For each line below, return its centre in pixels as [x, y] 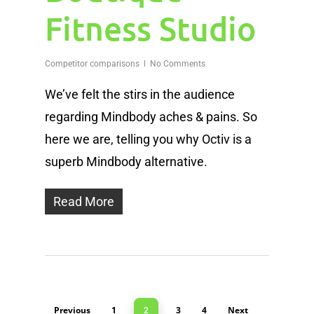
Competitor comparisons [92, 64]
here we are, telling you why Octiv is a [148, 139]
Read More [84, 202]
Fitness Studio [151, 28]
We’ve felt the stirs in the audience [140, 95]
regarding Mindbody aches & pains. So [151, 117]
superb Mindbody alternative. [126, 162]
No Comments [178, 64]
